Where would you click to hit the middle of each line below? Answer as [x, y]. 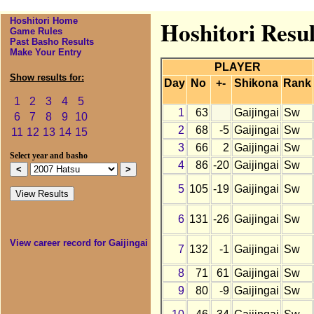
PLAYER [237, 67]
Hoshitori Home [43, 21]
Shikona [257, 83]
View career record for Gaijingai [78, 243]
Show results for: [47, 78]
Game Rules [36, 32]
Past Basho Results [52, 42]
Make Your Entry [45, 53]
